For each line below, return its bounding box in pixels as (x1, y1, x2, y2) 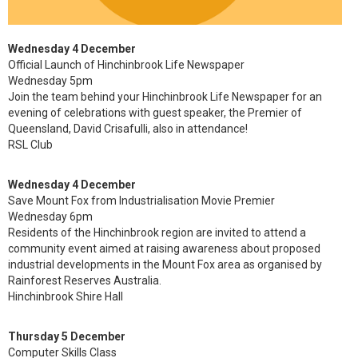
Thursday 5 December (8, 330, 125, 343)
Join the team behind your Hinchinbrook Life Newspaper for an (8, 90, 322, 103)
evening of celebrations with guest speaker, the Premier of (8, 106, 302, 119)
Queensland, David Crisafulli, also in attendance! (8, 122, 250, 135)
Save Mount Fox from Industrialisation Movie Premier (8, 194, 275, 207)
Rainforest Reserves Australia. (8, 274, 161, 287)
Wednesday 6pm (8, 210, 93, 223)
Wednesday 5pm (8, 74, 93, 87)
